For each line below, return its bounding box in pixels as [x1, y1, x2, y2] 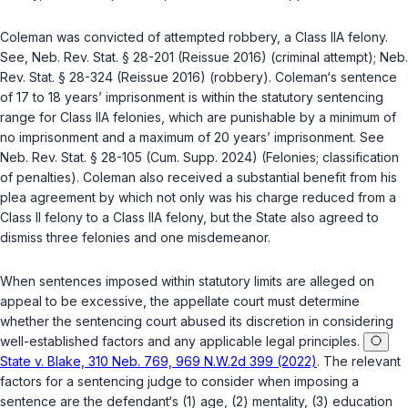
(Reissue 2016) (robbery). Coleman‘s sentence [113, 69, 397, 86]
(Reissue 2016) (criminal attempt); [174, 49, 380, 66]
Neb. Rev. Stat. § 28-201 [32, 49, 174, 66]
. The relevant [317, 353, 401, 370]
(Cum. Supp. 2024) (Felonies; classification [142, 149, 399, 166]
